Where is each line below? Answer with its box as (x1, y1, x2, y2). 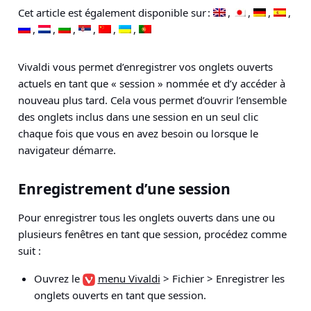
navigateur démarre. (18, 143, 116, 157)
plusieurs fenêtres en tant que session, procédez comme (18, 227, 287, 241)
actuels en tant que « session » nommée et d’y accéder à (18, 76, 285, 90)
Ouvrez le (33, 271, 83, 285)
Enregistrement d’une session (18, 179, 230, 199)
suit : (18, 244, 41, 258)
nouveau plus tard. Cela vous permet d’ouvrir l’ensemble (18, 93, 287, 107)
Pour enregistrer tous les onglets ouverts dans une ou (18, 210, 275, 224)
